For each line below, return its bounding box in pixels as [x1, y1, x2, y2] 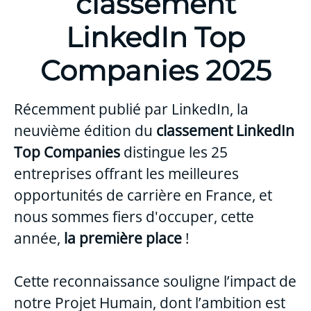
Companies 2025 [40, 53, 271, 87]
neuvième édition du [14, 120, 156, 140]
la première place [64, 228, 182, 248]
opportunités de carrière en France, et [14, 185, 272, 205]
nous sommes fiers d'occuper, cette [14, 206, 254, 226]
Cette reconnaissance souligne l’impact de [14, 271, 296, 291]
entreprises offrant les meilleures [14, 163, 239, 183]
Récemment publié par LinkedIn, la [14, 99, 249, 119]
